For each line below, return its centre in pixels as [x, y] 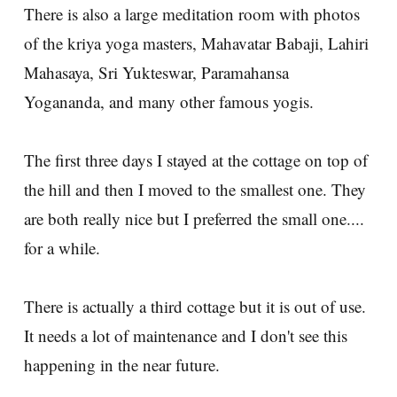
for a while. [62, 248]
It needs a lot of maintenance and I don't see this [186, 336]
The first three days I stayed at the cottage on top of [196, 160]
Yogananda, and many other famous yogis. [169, 102]
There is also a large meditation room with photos [192, 14]
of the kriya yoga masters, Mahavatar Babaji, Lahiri [196, 43]
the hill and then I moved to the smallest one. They [195, 190]
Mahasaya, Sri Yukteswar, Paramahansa [156, 73]
